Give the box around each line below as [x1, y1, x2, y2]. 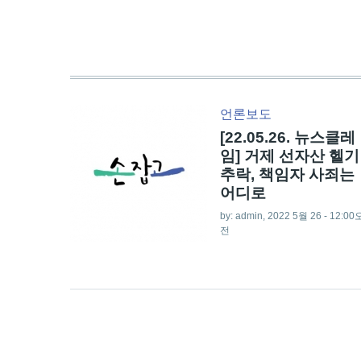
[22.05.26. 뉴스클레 [220, 128, 355, 146]
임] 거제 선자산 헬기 [220, 147, 359, 164]
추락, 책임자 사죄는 [220, 165, 355, 183]
